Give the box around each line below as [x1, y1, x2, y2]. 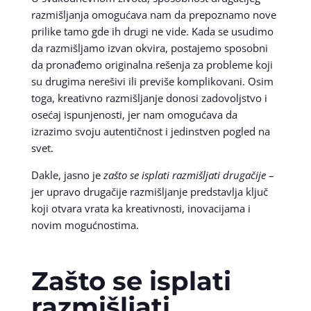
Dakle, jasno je [31, 167, 103, 182]
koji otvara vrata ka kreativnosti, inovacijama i [31, 201, 251, 215]
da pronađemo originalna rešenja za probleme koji [31, 57, 273, 72]
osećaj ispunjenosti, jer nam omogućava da [31, 107, 237, 121]
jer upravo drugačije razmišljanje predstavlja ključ [31, 184, 268, 199]
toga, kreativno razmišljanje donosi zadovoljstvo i [31, 90, 267, 105]
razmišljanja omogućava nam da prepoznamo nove [31, 7, 276, 22]
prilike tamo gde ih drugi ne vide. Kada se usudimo [31, 24, 274, 38]
